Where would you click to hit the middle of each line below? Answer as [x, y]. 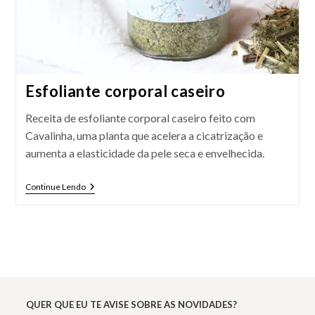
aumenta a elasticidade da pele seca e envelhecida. [144, 153]
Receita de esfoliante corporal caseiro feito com [140, 118]
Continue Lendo [55, 187]
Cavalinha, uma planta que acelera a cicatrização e [144, 136]
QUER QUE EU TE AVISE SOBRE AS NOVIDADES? [132, 305]
